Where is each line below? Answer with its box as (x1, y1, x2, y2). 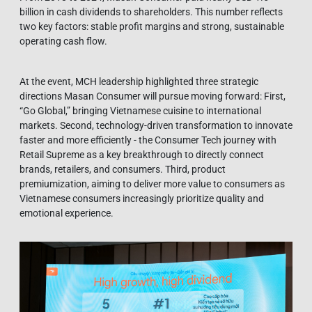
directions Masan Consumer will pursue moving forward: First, (19, 90, 286, 102)
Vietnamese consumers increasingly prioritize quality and (19, 192, 264, 204)
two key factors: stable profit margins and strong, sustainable (19, 20, 284, 32)
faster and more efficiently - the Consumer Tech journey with (19, 134, 276, 146)
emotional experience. (19, 207, 114, 219)
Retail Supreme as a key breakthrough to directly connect (19, 148, 264, 160)
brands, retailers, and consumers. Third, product (19, 163, 226, 175)
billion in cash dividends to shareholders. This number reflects (19, 6, 283, 17)
